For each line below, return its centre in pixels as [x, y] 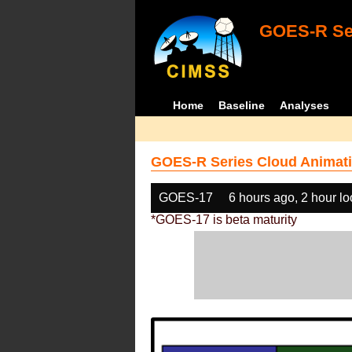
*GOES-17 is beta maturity [224, 220]
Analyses [305, 105]
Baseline [242, 105]
